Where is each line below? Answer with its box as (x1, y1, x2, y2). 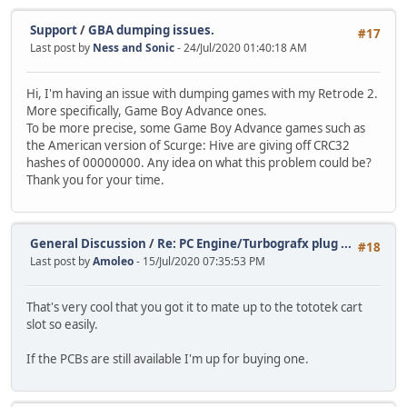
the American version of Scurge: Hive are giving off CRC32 (26, 136, 350, 154)
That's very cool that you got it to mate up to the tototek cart (26, 298, 362, 315)
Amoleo (93, 253, 134, 269)
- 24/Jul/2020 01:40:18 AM (177, 39, 307, 55)
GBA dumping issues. (88, 21, 214, 38)
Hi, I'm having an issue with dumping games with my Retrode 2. (26, 84, 378, 102)
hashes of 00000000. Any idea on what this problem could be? (26, 154, 372, 171)
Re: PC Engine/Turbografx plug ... (157, 234, 352, 252)
